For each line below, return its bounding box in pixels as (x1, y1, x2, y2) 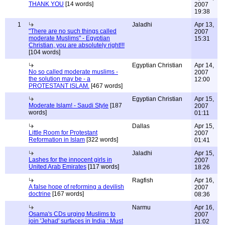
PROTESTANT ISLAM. (29, 82, 89, 89)
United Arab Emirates (29, 163, 86, 170)
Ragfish (132, 177, 153, 184)
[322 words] (85, 136, 118, 143)
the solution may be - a (29, 75, 90, 82)
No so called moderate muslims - (29, 68, 118, 75)
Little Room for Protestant (29, 129, 97, 136)
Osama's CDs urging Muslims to (29, 210, 116, 217)
